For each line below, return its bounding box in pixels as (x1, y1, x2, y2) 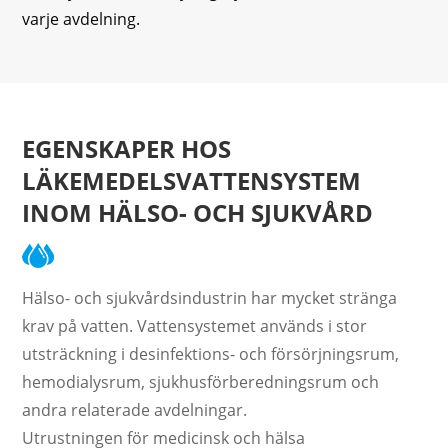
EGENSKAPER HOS (22, 131, 232, 165)
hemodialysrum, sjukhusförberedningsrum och (22, 370, 380, 393)
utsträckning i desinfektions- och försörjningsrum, (22, 342, 400, 365)
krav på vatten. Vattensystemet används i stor (22, 314, 368, 337)
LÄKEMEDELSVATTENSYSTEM (22, 163, 362, 197)
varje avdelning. (22, 7, 141, 30)
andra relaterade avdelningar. (22, 398, 248, 421)
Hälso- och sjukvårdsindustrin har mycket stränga (22, 286, 398, 309)
